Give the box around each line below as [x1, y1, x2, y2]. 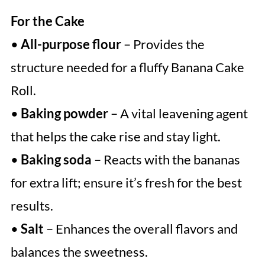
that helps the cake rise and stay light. [10, 128, 221, 145]
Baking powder [20, 105, 108, 122]
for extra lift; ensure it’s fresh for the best [10, 174, 242, 191]
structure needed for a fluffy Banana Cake [10, 59, 244, 76]
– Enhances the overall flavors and [43, 221, 238, 237]
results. [10, 198, 53, 214]
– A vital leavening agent [108, 105, 248, 122]
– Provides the [121, 36, 205, 53]
